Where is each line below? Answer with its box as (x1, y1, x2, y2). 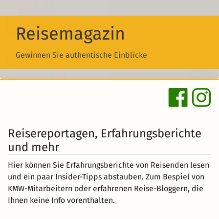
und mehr (8, 140, 59, 154)
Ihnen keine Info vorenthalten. (8, 196, 115, 205)
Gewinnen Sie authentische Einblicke (16, 50, 147, 60)
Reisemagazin (16, 23, 125, 45)
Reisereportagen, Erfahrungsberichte (8, 127, 201, 141)
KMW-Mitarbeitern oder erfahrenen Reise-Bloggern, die (8, 184, 203, 194)
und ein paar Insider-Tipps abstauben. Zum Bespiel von (8, 172, 204, 182)
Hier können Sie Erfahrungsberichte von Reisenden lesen (8, 160, 209, 170)
